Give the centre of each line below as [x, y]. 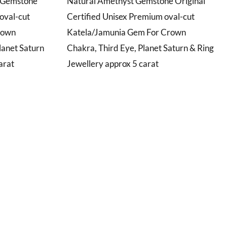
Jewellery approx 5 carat [113, 63]
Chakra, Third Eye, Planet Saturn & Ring [140, 48]
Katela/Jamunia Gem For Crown [126, 32]
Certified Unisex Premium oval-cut [131, 16]
